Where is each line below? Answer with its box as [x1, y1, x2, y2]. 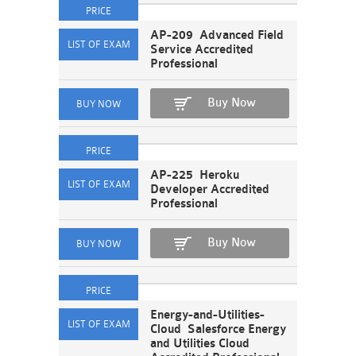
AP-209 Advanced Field [150, 29, 284, 42]
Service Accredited [150, 43, 253, 56]
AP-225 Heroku [150, 168, 239, 182]
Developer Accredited [150, 183, 269, 196]
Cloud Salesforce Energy [150, 323, 286, 336]
